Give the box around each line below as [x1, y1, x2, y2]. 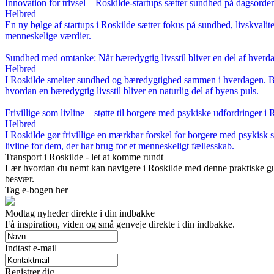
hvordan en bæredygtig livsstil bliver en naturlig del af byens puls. [5, 85, 259, 96]
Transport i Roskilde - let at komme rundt [5, 151, 163, 162]
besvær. [5, 173, 34, 184]
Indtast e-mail [5, 242, 57, 253]
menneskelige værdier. [5, 30, 91, 41]
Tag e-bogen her [5, 184, 68, 195]
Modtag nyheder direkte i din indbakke [5, 207, 155, 218]
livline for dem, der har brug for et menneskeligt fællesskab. [5, 140, 234, 151]
